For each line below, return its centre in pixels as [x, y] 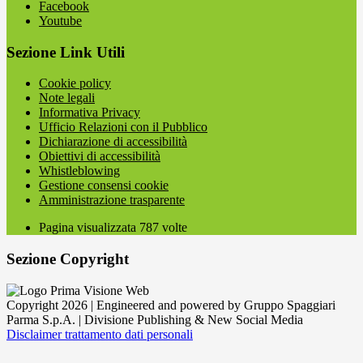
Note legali [67, 98]
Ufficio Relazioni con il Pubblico [123, 127]
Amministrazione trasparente [112, 200]
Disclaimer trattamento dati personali [100, 334]
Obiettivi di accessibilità [100, 156]
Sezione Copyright [68, 259]
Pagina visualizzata [89, 228]
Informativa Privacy [90, 113]
